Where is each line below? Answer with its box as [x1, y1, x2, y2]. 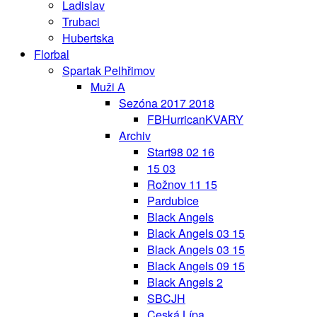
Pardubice [147, 192, 199, 209]
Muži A [91, 78, 125, 95]
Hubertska [62, 29, 114, 46]
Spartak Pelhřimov [62, 62, 155, 79]
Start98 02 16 [147, 143, 214, 160]
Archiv [119, 127, 151, 144]
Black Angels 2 [147, 273, 223, 290]
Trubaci [62, 13, 100, 30]
